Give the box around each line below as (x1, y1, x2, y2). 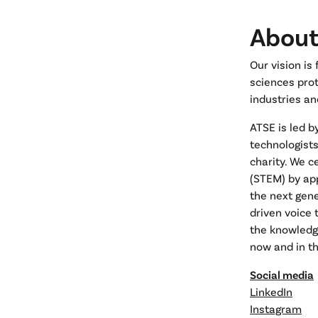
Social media (250, 268, 314, 281)
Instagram (250, 302, 302, 315)
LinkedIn (250, 285, 292, 298)
